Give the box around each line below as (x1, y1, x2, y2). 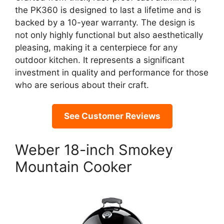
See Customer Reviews (63, 111, 160, 121)
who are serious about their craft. (15, 79, 149, 90)
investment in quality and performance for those (15, 67, 208, 77)
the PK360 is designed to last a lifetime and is (15, 4, 201, 15)
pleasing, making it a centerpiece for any (15, 42, 177, 52)
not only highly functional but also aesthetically (15, 29, 203, 40)
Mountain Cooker (15, 157, 132, 175)
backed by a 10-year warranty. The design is (15, 17, 195, 27)
